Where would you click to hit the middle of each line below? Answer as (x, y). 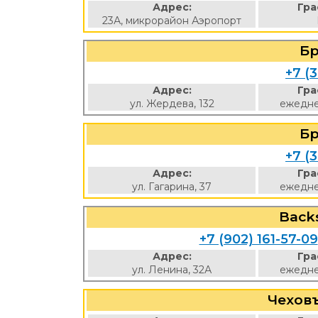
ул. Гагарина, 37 (172, 187)
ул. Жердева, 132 (172, 104)
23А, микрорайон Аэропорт (172, 21)
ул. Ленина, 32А (172, 270)
